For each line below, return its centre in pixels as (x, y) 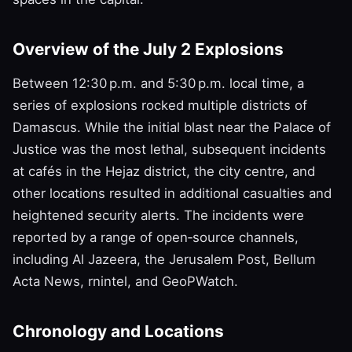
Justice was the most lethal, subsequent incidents (169, 150)
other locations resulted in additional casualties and (172, 194)
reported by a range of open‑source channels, (156, 238)
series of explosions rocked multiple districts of (160, 106)
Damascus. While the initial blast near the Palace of (172, 128)
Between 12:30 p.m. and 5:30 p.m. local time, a (158, 84)
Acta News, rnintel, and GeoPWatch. (125, 282)
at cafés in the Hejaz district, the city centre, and (164, 172)
